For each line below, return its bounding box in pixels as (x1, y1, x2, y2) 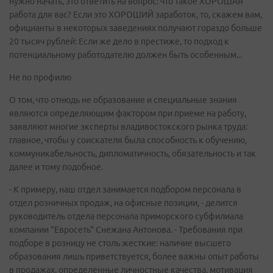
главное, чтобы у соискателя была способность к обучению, (9, 135, 247, 145)
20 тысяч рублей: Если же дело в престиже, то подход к (9, 37, 229, 46)
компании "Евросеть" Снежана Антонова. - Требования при (9, 225, 243, 235)
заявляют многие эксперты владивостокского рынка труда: (9, 122, 247, 132)
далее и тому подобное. (9, 162, 107, 172)
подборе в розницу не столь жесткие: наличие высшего (9, 238, 231, 248)
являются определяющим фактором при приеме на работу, (9, 108, 246, 118)
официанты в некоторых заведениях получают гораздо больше (9, 23, 262, 33)
